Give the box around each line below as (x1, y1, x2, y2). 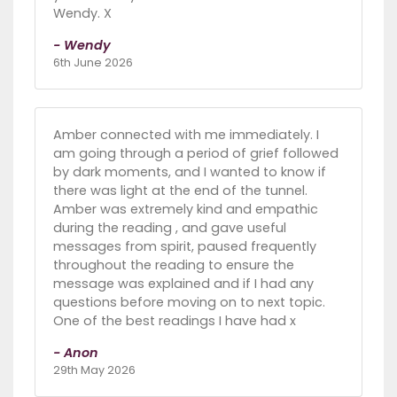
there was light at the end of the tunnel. (53, 182, 307, 200)
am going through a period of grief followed (53, 144, 339, 163)
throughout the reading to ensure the (53, 256, 294, 275)
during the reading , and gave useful (53, 219, 286, 237)
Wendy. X (53, 4, 112, 23)
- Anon (53, 344, 98, 362)
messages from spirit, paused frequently (53, 237, 316, 256)
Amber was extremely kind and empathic (53, 200, 318, 219)
